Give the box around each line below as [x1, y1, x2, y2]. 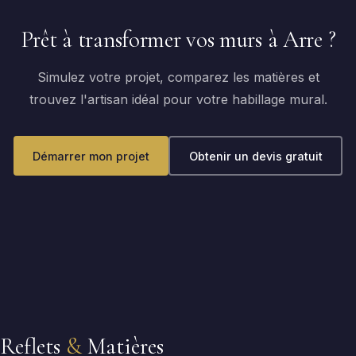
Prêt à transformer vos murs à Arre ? [20, 25, 336, 53]
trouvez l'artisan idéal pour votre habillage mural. [29, 91, 327, 107]
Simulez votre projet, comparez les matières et [37, 69, 319, 85]
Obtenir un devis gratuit [188, 149, 323, 163]
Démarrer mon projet [33, 149, 149, 163]
